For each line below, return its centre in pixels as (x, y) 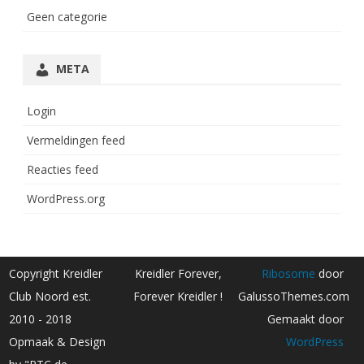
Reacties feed (63, 170)
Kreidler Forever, (178, 274)
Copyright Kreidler (56, 274)
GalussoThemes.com (293, 297)
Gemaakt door (305, 319)
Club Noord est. (50, 297)
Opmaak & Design (58, 342)
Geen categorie (67, 17)
